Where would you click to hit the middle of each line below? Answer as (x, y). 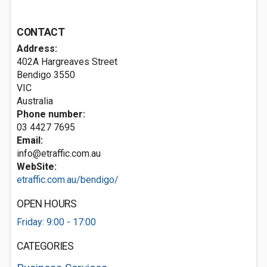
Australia (35, 101)
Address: (37, 49)
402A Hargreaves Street (67, 62)
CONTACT (41, 32)
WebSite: (37, 167)
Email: (30, 140)
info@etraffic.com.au (59, 153)
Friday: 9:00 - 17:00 (56, 222)
